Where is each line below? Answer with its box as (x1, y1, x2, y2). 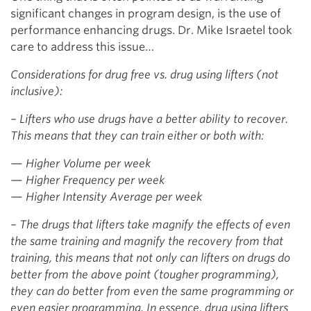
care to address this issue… (10, 40, 154, 54)
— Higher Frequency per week (10, 174, 165, 187)
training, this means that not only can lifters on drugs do (10, 251, 290, 265)
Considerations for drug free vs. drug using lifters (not (10, 68, 278, 82)
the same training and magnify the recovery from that (10, 235, 283, 249)
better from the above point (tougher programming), (10, 268, 279, 282)
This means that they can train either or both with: (10, 129, 264, 143)
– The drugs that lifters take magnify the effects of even (10, 218, 290, 232)
